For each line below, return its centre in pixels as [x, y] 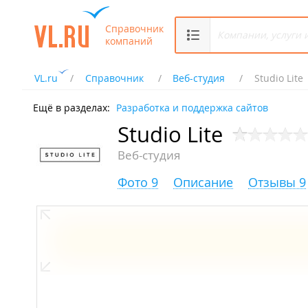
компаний [129, 41]
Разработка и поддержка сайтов [192, 108]
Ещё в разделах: [71, 108]
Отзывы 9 [277, 183]
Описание [203, 183]
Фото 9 [138, 183]
